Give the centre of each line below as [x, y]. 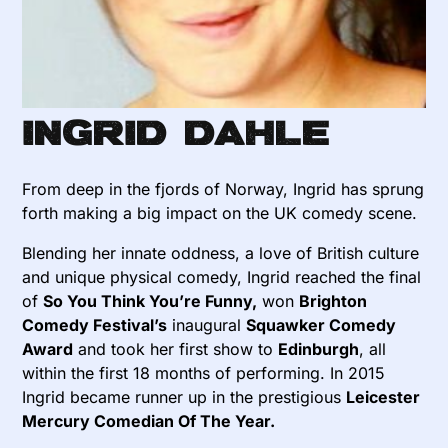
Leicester [383, 397]
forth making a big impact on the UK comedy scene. [220, 213]
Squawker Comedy [321, 325]
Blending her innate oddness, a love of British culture [221, 253]
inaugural [207, 325]
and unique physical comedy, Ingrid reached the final [222, 277]
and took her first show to [176, 349]
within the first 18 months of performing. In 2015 [204, 373]
